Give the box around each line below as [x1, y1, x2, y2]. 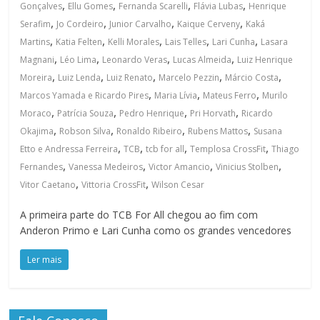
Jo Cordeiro [56, 17, 104, 30]
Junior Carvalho [109, 17, 172, 30]
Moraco [20, 106, 52, 119]
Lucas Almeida [173, 53, 232, 66]
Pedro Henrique [119, 106, 185, 119]
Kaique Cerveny [177, 17, 241, 30]
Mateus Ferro [203, 89, 257, 101]
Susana [254, 124, 283, 137]
